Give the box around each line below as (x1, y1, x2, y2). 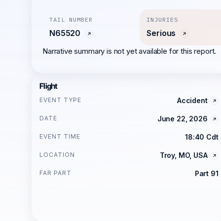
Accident (177, 96, 208, 105)
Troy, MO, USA (159, 151, 208, 159)
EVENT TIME (39, 133, 80, 140)
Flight (39, 81, 58, 91)
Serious (147, 28, 178, 38)
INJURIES (147, 16, 179, 23)
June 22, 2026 (157, 114, 208, 123)
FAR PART (39, 169, 72, 177)
